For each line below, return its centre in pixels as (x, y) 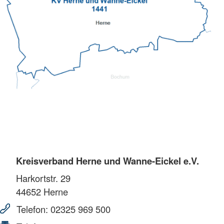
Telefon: (32, 209)
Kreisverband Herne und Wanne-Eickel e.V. (107, 160)
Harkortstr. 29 (43, 178)
